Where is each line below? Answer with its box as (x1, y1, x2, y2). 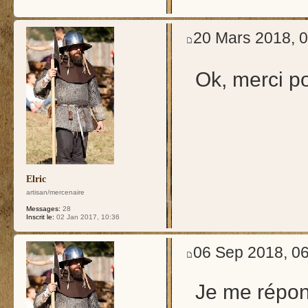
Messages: (26, 205, 60, 212)
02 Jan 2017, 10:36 (54, 213, 120, 221)
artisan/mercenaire (26, 188, 85, 196)
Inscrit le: (26, 213, 54, 221)
